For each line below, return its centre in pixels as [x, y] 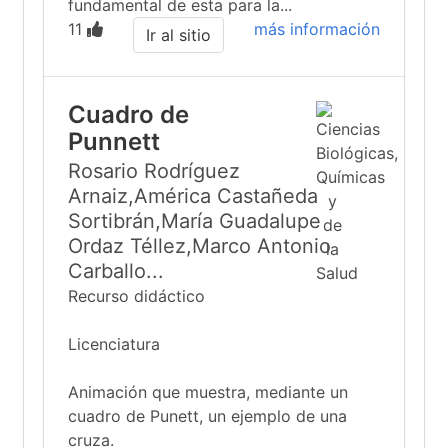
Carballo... [116, 271]
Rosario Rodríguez [154, 171]
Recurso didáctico [136, 296]
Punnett [114, 141]
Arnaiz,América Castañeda [193, 196]
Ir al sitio [178, 35]
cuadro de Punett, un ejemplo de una [207, 416]
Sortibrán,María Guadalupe [194, 221]
